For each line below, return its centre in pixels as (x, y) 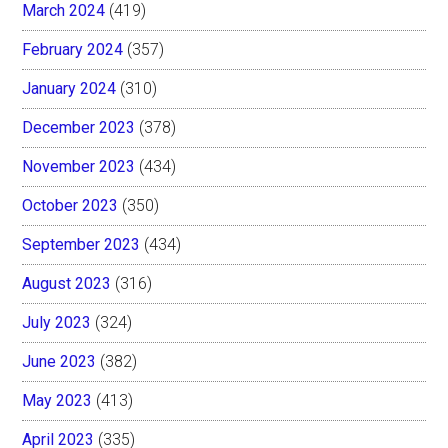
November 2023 (79, 166)
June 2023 (59, 361)
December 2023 (79, 127)
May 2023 (57, 400)
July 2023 (57, 322)
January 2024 (69, 88)
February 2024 (73, 49)
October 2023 (70, 205)
